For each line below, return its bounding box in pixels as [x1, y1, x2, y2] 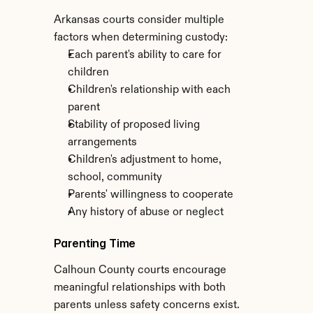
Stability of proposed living [67, 119, 200, 131]
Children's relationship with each [67, 85, 231, 96]
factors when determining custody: [53, 32, 228, 43]
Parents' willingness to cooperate [67, 189, 233, 201]
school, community [67, 172, 162, 183]
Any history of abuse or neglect [67, 207, 224, 218]
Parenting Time [53, 236, 136, 250]
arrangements [67, 137, 137, 148]
